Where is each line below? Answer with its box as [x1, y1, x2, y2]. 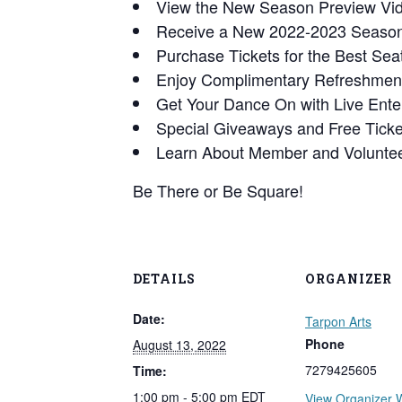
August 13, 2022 [133, 335, 226, 354]
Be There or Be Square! [133, 178, 303, 202]
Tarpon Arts [305, 311, 371, 330]
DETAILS [133, 269, 196, 287]
